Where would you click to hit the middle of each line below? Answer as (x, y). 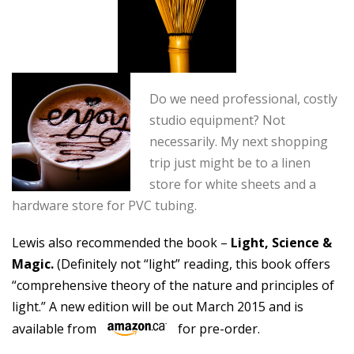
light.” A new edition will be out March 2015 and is (158, 307)
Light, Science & (281, 243)
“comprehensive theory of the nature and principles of (173, 285)
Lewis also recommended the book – (121, 243)
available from (56, 328)
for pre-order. (217, 328)
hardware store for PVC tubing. (104, 205)
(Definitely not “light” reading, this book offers (192, 264)
